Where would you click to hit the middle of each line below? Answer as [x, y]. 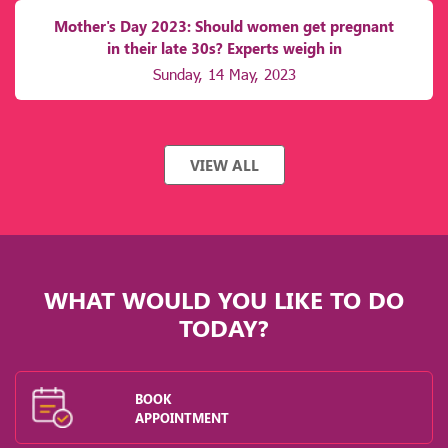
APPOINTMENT [182, 417]
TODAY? [224, 326]
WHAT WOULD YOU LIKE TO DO [224, 298]
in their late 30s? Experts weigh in [224, 48]
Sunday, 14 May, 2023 [224, 74]
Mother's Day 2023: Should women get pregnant [224, 26]
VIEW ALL [224, 164]
